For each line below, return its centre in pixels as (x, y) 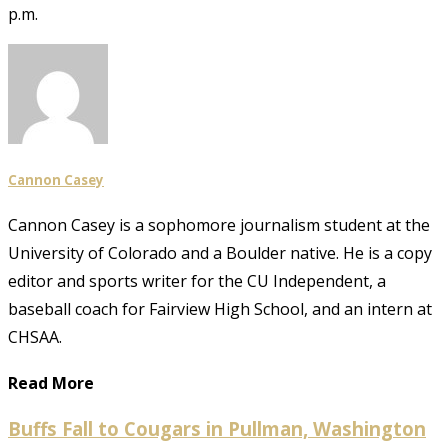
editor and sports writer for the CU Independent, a (197, 281)
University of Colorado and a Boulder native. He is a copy (220, 253)
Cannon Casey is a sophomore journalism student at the (219, 225)
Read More (51, 383)
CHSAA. (35, 337)
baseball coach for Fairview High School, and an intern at (220, 309)
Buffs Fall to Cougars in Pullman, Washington (217, 428)
